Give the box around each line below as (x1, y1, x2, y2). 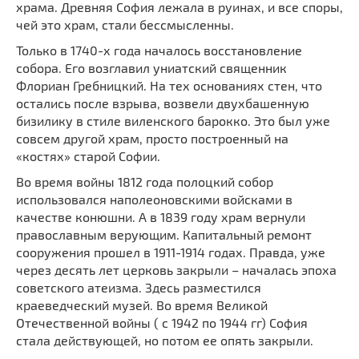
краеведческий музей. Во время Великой (16, 297, 268, 313)
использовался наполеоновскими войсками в (16, 192, 292, 208)
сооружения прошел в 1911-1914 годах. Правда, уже (16, 244, 325, 260)
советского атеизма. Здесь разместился (16, 280, 261, 296)
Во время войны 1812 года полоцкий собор (16, 174, 273, 190)
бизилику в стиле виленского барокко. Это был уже (16, 113, 330, 129)
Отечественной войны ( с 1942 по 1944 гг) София (16, 315, 308, 331)
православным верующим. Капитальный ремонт (16, 227, 312, 243)
